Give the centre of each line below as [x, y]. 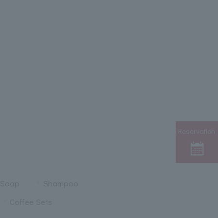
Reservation [197, 131]
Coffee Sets [31, 201]
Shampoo [60, 183]
